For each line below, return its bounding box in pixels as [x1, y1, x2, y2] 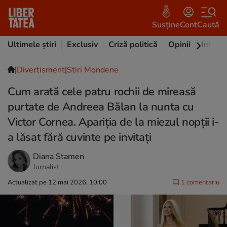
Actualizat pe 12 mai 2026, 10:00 [8, 178, 107, 187]
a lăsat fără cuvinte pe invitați [8, 130, 152, 145]
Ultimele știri [8, 39, 56, 50]
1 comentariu [179, 178, 219, 187]
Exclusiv [67, 39, 98, 50]
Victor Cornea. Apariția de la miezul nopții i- [8, 115, 219, 130]
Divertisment [17, 64, 65, 75]
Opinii [168, 39, 191, 50]
